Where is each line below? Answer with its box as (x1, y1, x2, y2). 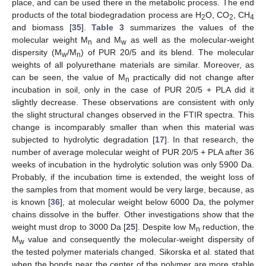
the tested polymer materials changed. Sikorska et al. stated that (12, 246, 254, 256)
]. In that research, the (164, 134, 254, 144)
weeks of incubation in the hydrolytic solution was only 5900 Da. (12, 159, 254, 169)
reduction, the (199, 221, 255, 232)
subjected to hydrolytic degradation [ (12, 134, 155, 144)
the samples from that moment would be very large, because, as (12, 184, 254, 194)
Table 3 (91, 22, 125, 32)
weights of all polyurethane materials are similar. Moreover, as (12, 59, 254, 69)
